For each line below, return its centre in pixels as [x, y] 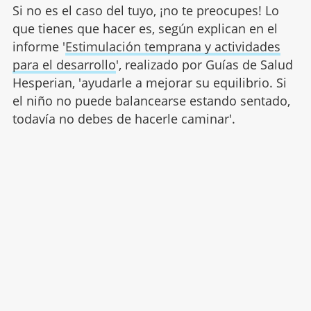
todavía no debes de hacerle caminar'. [124, 119]
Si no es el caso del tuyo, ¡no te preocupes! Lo [145, 11]
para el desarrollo [64, 65]
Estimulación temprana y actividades [173, 47]
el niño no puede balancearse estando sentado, [151, 101]
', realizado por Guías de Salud [204, 65]
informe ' [39, 47]
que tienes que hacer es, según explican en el [145, 29]
